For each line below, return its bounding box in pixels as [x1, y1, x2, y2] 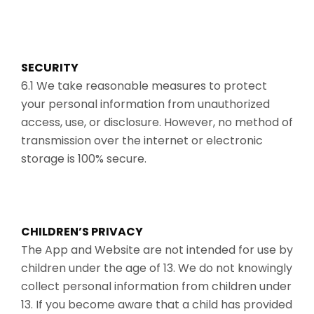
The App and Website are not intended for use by [21, 241, 293, 258]
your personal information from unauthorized [21, 95, 270, 112]
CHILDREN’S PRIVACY [21, 223, 143, 240]
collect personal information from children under [21, 278, 292, 294]
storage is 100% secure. [21, 150, 146, 167]
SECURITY [21, 59, 78, 76]
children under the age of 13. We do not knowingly [21, 259, 292, 276]
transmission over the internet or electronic [21, 132, 263, 149]
